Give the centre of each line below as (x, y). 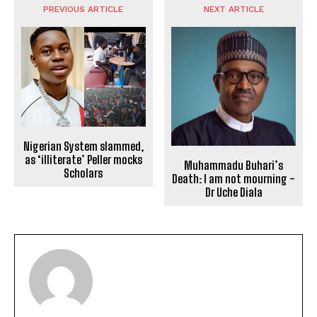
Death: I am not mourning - (234, 178)
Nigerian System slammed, (83, 146)
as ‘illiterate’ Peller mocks (83, 159)
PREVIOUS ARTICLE (83, 9)
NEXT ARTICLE (234, 9)
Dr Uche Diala (234, 192)
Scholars (83, 173)
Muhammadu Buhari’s (234, 165)
